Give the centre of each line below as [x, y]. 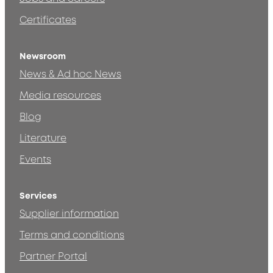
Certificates [48, 20]
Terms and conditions [72, 236]
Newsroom [43, 57]
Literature [43, 139]
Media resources [60, 96]
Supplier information [69, 214]
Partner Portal [53, 257]
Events [35, 160]
